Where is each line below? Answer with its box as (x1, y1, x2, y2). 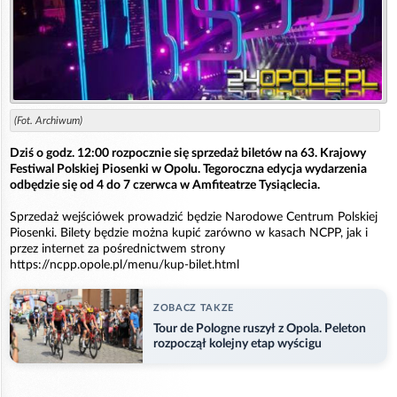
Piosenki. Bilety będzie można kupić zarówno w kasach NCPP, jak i (10, 226, 368, 239)
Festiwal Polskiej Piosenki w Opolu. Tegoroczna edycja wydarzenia (10, 162, 367, 175)
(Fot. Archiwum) (14, 114, 82, 126)
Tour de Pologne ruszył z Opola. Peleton (153, 323, 366, 336)
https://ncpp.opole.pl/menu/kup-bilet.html (10, 258, 239, 271)
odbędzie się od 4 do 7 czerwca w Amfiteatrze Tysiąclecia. (10, 178, 320, 191)
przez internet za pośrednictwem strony (10, 242, 225, 255)
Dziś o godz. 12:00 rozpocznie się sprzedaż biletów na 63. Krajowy (10, 146, 366, 160)
